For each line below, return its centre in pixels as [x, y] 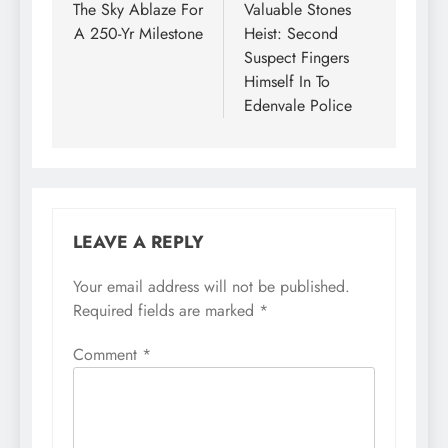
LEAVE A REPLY [138, 241]
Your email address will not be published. [211, 286]
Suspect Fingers [296, 57]
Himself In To [287, 81]
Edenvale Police [298, 105]
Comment [107, 354]
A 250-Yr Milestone [138, 33]
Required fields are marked [166, 310]
